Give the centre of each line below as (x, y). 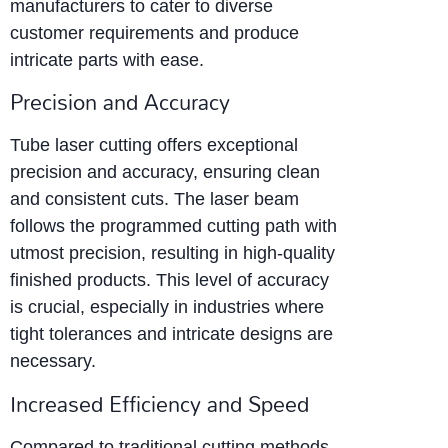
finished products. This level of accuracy (169, 280)
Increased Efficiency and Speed (159, 403)
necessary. (53, 361)
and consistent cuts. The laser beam (154, 199)
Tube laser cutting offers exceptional (154, 145)
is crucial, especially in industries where (167, 307)
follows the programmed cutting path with (173, 226)
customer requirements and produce (154, 32)
